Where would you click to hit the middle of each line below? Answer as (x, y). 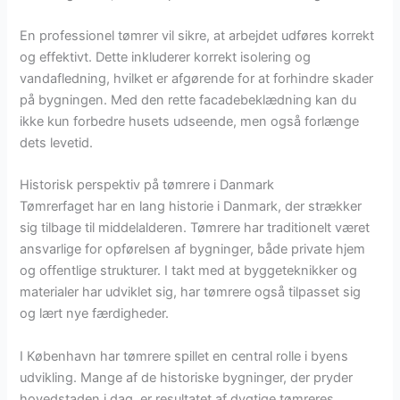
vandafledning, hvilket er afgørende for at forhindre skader (197, 79)
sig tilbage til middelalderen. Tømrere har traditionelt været (195, 228)
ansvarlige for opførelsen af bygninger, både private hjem (193, 250)
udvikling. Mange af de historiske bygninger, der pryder (187, 377)
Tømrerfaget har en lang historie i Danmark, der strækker (191, 207)
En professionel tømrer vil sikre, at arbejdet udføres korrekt (197, 36)
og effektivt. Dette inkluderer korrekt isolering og (166, 58)
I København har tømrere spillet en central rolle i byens (184, 356)
